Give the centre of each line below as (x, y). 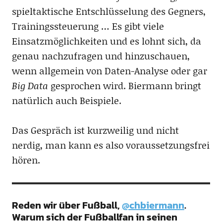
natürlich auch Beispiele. (66, 100)
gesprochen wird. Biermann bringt (124, 85)
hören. (26, 160)
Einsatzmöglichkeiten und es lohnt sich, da (106, 41)
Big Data (30, 85)
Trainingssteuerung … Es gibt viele (88, 26)
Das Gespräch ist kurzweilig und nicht (95, 130)
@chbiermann (153, 205)
